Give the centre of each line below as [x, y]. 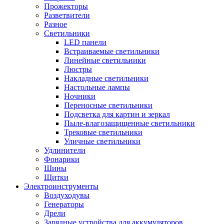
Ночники [80, 96]
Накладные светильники [106, 78]
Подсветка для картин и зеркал [117, 114]
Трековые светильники [103, 132]
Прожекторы [66, 6]
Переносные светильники [108, 105]
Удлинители [65, 150]
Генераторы [64, 204]
